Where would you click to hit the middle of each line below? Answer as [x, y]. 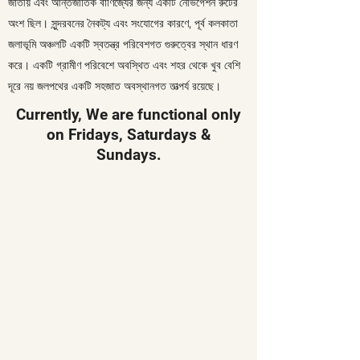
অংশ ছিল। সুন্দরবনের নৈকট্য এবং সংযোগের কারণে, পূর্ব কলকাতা [123, 23]
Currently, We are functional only [129, 115]
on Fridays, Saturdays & [129, 135]
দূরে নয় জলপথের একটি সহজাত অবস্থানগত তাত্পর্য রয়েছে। [115, 86]
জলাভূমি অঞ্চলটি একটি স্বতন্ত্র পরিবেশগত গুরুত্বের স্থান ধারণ [123, 44]
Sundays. [129, 155]
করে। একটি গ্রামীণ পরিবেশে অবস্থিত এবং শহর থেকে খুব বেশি [124, 65]
